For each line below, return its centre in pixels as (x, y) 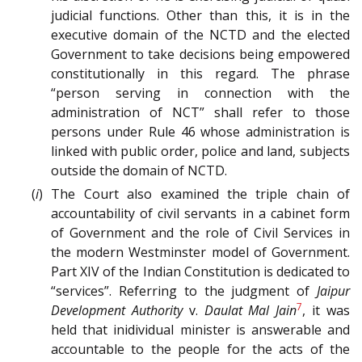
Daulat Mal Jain (250, 311)
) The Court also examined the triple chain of (194, 194)
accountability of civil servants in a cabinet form (200, 214)
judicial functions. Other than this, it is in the (200, 16)
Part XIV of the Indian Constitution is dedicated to (200, 272)
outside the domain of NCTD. (139, 171)
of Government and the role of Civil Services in (200, 233)
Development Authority (117, 311)
